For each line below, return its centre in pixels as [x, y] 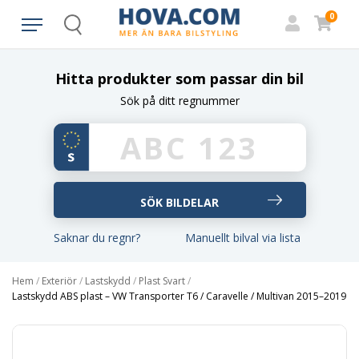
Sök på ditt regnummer [179, 101]
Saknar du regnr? [97, 238]
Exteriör [59, 281]
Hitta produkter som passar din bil [179, 79]
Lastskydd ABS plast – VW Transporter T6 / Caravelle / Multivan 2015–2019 [179, 296]
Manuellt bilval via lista [243, 238]
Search [87, 31]
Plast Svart [162, 281]
